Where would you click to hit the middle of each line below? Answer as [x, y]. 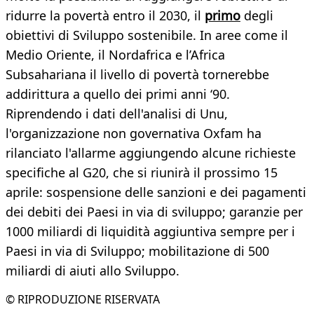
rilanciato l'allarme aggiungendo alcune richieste [151, 153]
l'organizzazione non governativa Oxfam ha [134, 134]
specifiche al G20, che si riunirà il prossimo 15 [142, 173]
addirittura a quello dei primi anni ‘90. [118, 94]
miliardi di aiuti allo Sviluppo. [93, 271]
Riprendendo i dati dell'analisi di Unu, [117, 114]
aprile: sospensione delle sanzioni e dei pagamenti [156, 192]
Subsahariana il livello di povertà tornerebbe [137, 75]
